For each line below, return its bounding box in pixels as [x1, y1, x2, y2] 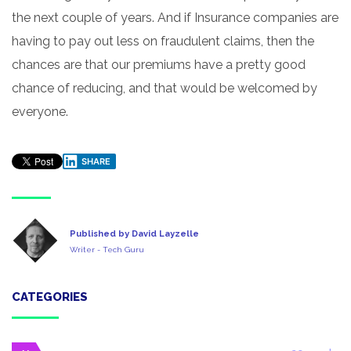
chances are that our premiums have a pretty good [12, 56, 306, 72]
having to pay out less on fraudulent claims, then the [12, 33, 314, 49]
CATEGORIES [12, 289, 88, 304]
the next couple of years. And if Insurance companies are [12, 9, 338, 25]
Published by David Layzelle [70, 229, 199, 240]
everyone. [12, 103, 68, 119]
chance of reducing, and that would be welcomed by [12, 80, 317, 96]
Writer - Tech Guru [70, 245, 144, 255]
